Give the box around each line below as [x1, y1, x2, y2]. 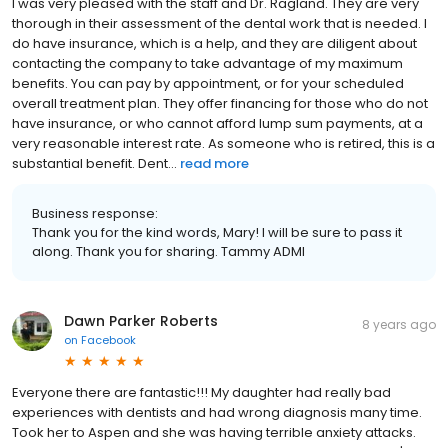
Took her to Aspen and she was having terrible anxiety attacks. [12, 422, 416, 442]
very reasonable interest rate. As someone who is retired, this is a [12, 133, 435, 153]
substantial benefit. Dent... [12, 153, 177, 173]
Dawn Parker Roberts [64, 310, 218, 331]
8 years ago [362, 315, 436, 333]
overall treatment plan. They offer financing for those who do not [12, 93, 428, 113]
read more [180, 153, 249, 173]
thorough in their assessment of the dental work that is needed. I [12, 13, 427, 33]
